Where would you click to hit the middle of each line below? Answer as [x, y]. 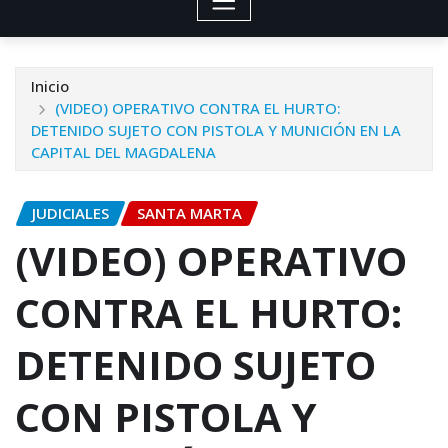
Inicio [50, 85]
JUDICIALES [70, 212]
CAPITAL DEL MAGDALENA [123, 151]
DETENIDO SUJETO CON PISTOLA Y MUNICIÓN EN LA [216, 129]
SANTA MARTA [189, 212]
